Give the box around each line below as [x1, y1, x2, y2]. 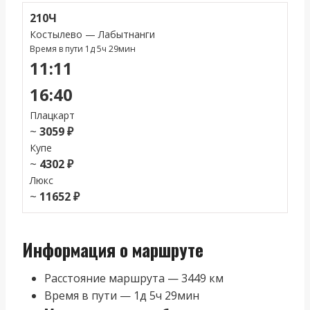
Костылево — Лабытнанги [30, 27, 155, 41]
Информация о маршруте [22, 237, 203, 262]
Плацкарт [30, 108, 75, 122]
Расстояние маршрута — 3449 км [44, 270, 224, 286]
